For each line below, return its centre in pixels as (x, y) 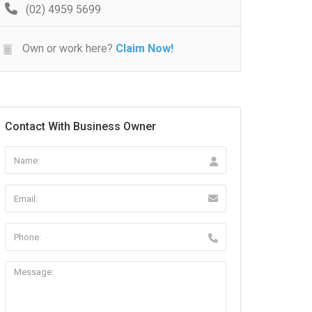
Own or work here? (66, 48)
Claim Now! (145, 48)
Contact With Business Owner (80, 126)
